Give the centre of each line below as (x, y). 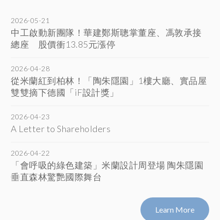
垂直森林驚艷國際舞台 (56, 177)
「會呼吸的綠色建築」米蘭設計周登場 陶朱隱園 (107, 165)
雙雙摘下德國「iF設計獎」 (65, 92)
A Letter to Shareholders (61, 128)
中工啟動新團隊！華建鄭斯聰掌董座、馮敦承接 (106, 32)
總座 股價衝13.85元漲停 (63, 44)
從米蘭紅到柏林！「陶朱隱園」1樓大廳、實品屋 (109, 80)
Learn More (175, 209)
